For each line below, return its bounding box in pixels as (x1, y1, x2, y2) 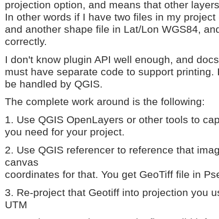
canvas (5, 156, 39, 168)
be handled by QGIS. (5, 78, 103, 90)
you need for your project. (5, 126, 125, 138)
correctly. (5, 36, 47, 48)
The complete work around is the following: (5, 96, 205, 108)
